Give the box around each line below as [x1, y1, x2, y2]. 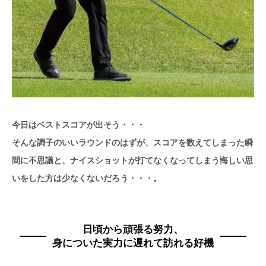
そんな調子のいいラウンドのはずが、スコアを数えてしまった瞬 [12, 136, 253, 148]
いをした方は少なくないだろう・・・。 [12, 172, 161, 184]
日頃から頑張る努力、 [83, 221, 183, 236]
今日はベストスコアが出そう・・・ [12, 118, 145, 131]
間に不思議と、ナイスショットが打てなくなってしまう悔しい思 [12, 154, 253, 166]
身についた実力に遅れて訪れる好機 [52, 235, 214, 250]
